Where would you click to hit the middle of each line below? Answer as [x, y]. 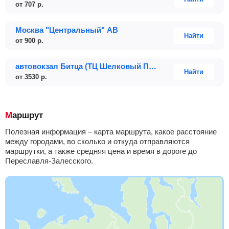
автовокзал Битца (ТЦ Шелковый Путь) [153, 66]
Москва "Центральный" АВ [67, 30]
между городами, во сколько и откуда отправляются [97, 141]
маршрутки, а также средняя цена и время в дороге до [101, 151]
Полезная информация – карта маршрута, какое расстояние [111, 132]
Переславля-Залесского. [49, 161]
